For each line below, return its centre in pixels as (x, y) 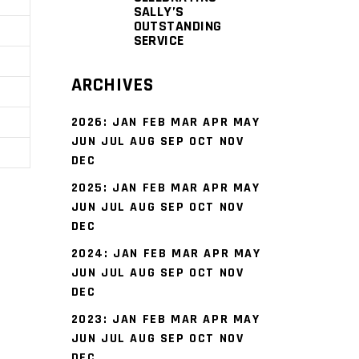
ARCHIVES (112, 85)
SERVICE (159, 40)
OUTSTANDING (177, 26)
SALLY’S (159, 12)
